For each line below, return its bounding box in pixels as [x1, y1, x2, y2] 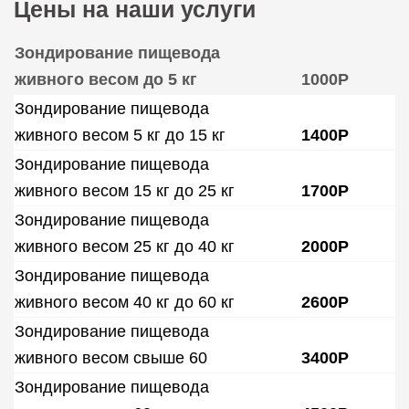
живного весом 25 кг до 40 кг [15, 237, 235, 256]
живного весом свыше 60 [15, 349, 207, 367]
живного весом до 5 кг [15, 70, 197, 89]
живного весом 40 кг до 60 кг [15, 293, 235, 311]
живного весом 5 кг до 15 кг [15, 126, 225, 144]
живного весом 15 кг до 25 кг [15, 182, 235, 200]
